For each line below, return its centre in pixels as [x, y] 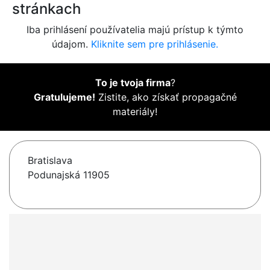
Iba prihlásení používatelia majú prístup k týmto [135, 30]
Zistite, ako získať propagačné [166, 97]
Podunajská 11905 [69, 175]
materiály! [135, 112]
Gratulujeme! [64, 97]
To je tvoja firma [133, 83]
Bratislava [50, 161]
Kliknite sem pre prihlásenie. [155, 44]
